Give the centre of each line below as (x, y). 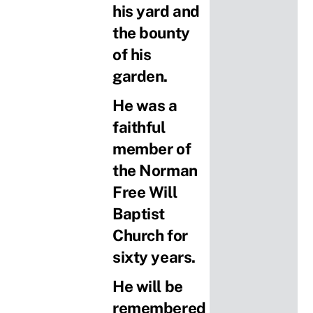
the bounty (151, 33)
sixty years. (154, 257)
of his (132, 55)
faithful (139, 128)
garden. (140, 77)
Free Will (145, 192)
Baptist (139, 214)
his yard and (156, 12)
